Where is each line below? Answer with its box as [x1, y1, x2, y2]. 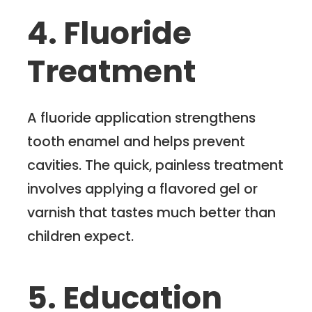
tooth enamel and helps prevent [27, 131, 246, 151]
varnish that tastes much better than [27, 202, 276, 222]
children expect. [27, 226, 134, 246]
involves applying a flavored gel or [27, 178, 258, 198]
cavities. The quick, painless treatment [27, 155, 284, 175]
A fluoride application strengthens [27, 107, 256, 127]
